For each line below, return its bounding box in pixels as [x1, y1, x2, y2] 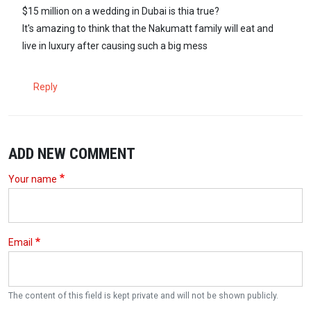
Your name [8, 173, 57, 185]
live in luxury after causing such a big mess [22, 40, 208, 51]
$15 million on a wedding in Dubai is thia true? [22, 5, 219, 17]
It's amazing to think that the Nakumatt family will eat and [22, 22, 274, 34]
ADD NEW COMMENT [8, 144, 135, 162]
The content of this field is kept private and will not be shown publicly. [8, 290, 278, 301]
